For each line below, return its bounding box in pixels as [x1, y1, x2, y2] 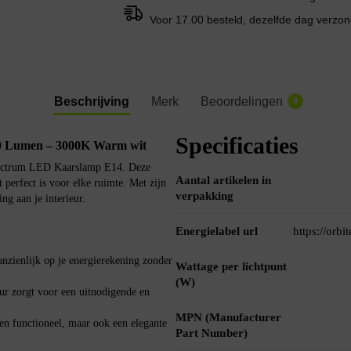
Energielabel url [175, 225, 258, 238]
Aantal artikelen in [175, 174, 271, 187]
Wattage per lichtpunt [175, 260, 287, 273]
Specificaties [175, 132, 299, 159]
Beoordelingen [201, 95, 283, 109]
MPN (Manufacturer [175, 311, 281, 324]
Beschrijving [54, 95, 129, 109]
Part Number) [175, 327, 248, 340]
